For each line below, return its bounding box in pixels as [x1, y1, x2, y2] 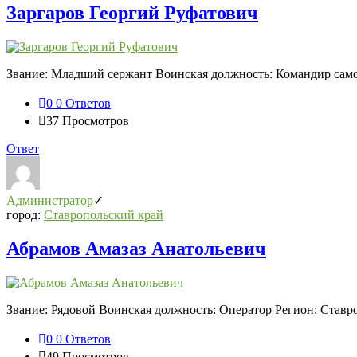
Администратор [6, 193, 93, 207]
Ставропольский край [44, 207, 163, 222]
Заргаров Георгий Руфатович [6, 2, 258, 23]
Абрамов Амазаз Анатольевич [6, 237, 266, 259]
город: [6, 207, 44, 222]
